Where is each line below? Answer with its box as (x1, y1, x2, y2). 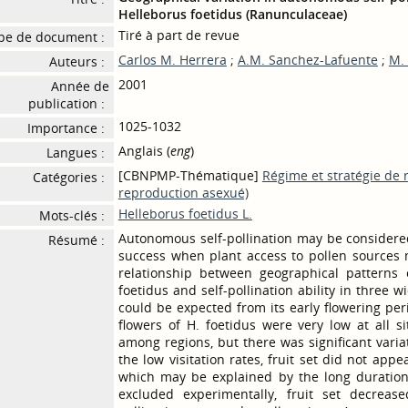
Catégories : (32, 168, 105, 186)
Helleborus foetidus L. (117, 205, 252, 222)
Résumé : (47, 231, 105, 249)
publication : (27, 95, 105, 112)
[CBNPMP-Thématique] (117, 167, 262, 184)
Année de (50, 77, 109, 95)
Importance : (26, 119, 105, 137)
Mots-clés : (38, 207, 105, 224)
